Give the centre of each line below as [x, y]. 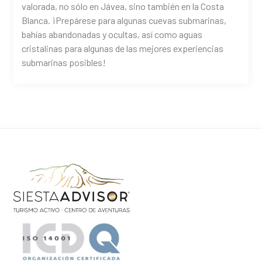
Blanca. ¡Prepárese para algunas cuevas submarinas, [124, 20]
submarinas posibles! [64, 63]
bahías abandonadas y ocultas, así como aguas [112, 35]
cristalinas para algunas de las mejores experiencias [123, 49]
